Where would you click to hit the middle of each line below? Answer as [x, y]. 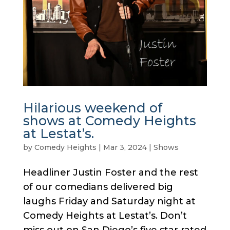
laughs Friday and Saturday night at [109, 201]
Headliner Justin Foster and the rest [110, 172]
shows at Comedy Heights [109, 120]
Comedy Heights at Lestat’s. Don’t [105, 215]
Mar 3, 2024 [125, 147]
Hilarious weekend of [92, 108]
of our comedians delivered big [98, 187]
